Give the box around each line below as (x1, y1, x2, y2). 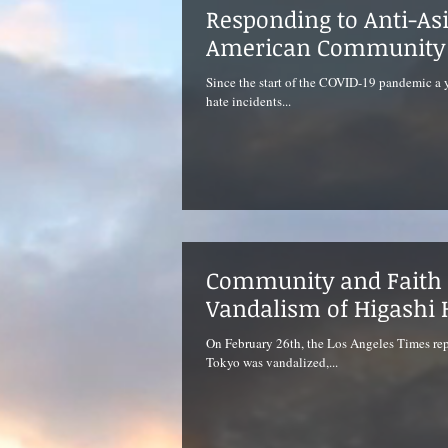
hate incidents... (206, 92, 291, 110)
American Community (206, 31, 445, 63)
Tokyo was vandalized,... (206, 352, 338, 371)
